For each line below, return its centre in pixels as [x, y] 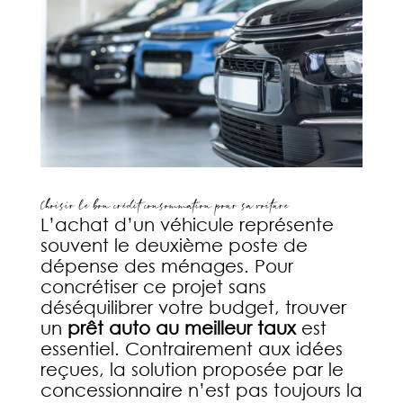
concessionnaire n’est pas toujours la [201, 390]
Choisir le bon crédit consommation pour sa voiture [165, 207]
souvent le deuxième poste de [174, 246]
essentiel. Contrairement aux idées [191, 349]
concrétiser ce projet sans [153, 287]
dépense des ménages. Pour [166, 266]
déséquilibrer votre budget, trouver [193, 308]
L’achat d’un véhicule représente [187, 225]
